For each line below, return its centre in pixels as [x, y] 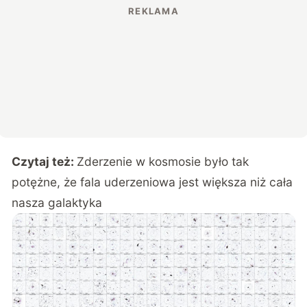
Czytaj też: [45, 162]
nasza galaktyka [57, 203]
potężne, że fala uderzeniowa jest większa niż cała [152, 182]
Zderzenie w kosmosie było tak [163, 162]
